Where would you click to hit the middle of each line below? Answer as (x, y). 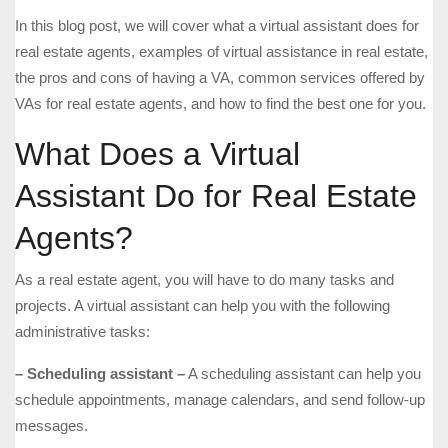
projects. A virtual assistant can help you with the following (202, 306)
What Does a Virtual (157, 154)
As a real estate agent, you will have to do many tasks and (204, 280)
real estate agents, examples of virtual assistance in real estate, (221, 52)
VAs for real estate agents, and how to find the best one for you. (220, 104)
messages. (51, 426)
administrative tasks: (82, 332)
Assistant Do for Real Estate (216, 196)
